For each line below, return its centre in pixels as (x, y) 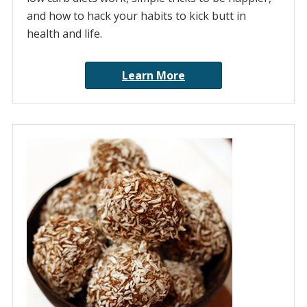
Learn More (153, 76)
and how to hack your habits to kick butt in (136, 16)
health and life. (64, 34)
